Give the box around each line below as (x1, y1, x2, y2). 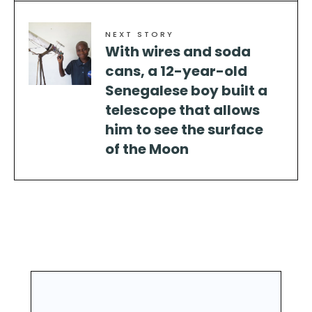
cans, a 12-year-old (105, 61, 247, 81)
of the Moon (105, 139, 189, 159)
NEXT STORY (105, 29, 174, 40)
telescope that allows (105, 100, 260, 120)
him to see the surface (105, 120, 263, 140)
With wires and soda (105, 42, 251, 62)
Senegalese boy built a (105, 81, 267, 101)
